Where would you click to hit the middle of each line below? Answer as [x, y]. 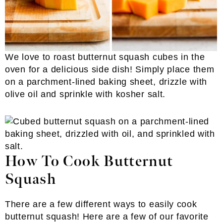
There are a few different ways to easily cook [101, 204]
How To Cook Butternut [89, 162]
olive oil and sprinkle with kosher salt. [85, 94]
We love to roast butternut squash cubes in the [105, 57]
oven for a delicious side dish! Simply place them [110, 70]
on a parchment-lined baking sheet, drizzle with [106, 82]
